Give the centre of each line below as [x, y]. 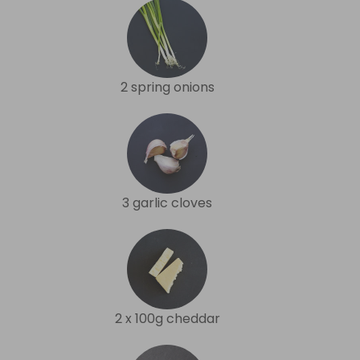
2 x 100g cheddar [167, 318]
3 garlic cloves [167, 202]
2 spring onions [167, 87]
